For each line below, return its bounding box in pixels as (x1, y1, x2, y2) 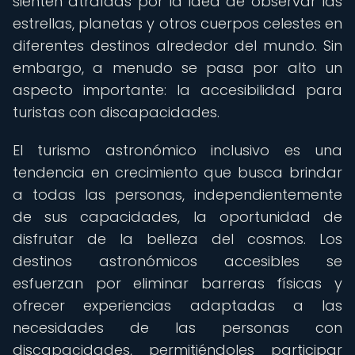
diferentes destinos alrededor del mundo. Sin (13, 36, 342, 55)
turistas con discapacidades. (13, 102, 219, 122)
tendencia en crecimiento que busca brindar (13, 162, 342, 182)
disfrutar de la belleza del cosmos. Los (13, 229, 342, 249)
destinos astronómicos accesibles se (13, 251, 342, 271)
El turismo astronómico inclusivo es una (13, 140, 342, 160)
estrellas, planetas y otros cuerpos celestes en (13, 13, 342, 33)
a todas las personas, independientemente (13, 185, 342, 204)
